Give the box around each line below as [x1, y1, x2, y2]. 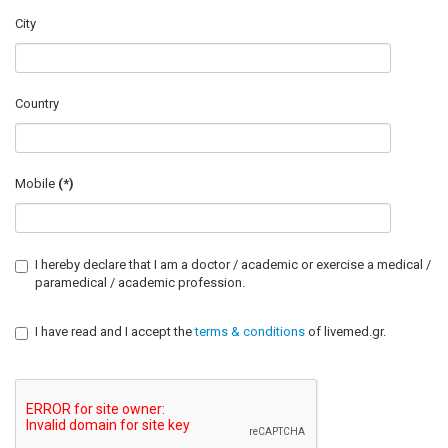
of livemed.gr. [308, 324, 386, 339]
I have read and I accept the [35, 324, 195, 339]
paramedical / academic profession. [35, 275, 245, 290]
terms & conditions [195, 324, 308, 339]
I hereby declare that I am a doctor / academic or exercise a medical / [35, 257, 431, 272]
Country [15, 96, 59, 111]
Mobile [15, 176, 55, 191]
